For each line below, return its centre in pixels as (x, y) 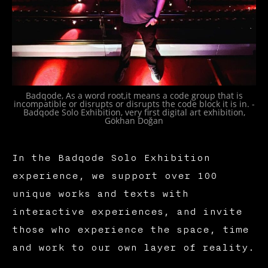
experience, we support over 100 (114, 176)
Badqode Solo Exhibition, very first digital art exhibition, (134, 112)
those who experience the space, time (130, 229)
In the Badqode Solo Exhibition (111, 158)
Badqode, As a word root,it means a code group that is (134, 95)
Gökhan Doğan (134, 120)
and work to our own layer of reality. (133, 247)
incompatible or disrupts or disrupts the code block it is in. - (134, 103)
